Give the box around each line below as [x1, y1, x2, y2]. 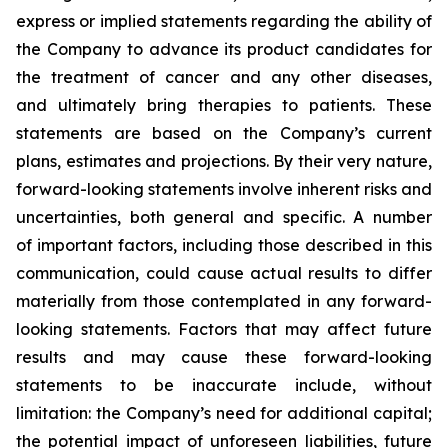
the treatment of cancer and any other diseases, [16, 67, 432, 87]
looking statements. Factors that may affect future [16, 319, 432, 339]
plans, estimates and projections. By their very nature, [16, 151, 432, 171]
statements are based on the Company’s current [16, 123, 432, 143]
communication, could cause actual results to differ [16, 263, 432, 283]
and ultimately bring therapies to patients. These [16, 95, 432, 115]
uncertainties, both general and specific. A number [16, 207, 432, 227]
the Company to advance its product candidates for [16, 39, 432, 59]
